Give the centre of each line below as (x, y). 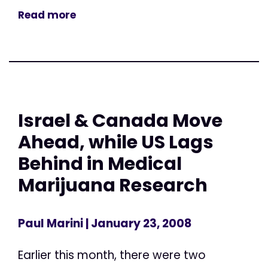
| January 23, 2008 (137, 223)
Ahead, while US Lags (116, 142)
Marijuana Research (113, 185)
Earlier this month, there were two (112, 255)
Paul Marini (51, 223)
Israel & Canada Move (120, 121)
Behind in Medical (100, 164)
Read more (47, 15)
